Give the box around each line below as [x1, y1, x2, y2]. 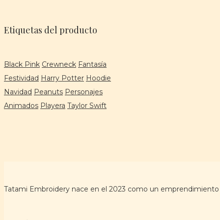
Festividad [4, 73, 39, 82]
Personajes [65, 87, 103, 96]
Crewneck [42, 59, 76, 69]
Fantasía [78, 59, 107, 69]
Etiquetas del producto [4, 24, 97, 36]
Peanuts [34, 87, 63, 96]
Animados [4, 101, 38, 110]
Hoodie [86, 73, 111, 82]
